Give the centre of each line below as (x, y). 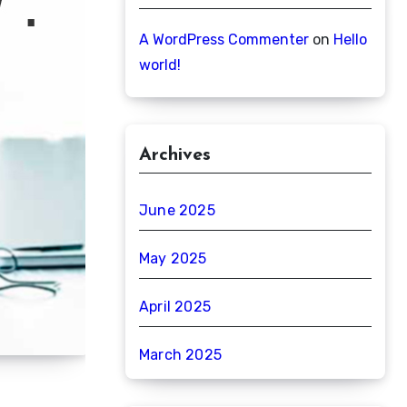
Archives (175, 155)
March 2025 (180, 355)
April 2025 (175, 307)
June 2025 (177, 210)
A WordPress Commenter (224, 40)
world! (160, 65)
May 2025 (173, 258)
